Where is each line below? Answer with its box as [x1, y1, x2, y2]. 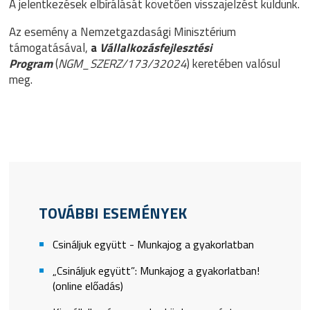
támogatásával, [9, 39, 91, 57]
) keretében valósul [187, 55, 281, 73]
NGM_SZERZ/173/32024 [58, 55, 188, 73]
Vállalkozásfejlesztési [100, 39, 212, 57]
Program [9, 55, 53, 73]
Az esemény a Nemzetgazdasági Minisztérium [9, 23, 237, 41]
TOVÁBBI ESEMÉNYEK [38, 201, 187, 226]
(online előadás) [52, 277, 123, 294]
